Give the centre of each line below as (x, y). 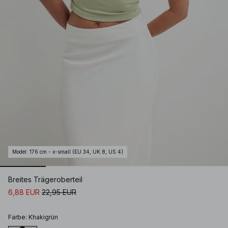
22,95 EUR (59, 192)
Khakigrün (43, 217)
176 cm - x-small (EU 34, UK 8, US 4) (76, 152)
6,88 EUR (24, 192)
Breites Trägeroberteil (45, 180)
